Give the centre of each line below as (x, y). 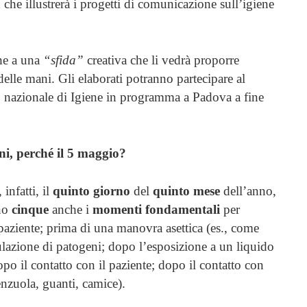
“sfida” (62, 60)
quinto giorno (91, 191)
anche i (71, 209)
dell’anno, (248, 191)
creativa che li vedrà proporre (161, 60)
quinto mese (186, 191)
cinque (30, 209)
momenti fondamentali (156, 209)
